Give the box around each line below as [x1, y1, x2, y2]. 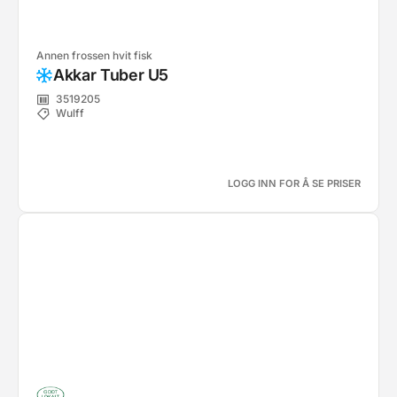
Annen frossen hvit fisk [36, 49, 152, 62]
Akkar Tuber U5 [52, 66, 169, 84]
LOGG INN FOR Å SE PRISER [228, 177, 361, 190]
